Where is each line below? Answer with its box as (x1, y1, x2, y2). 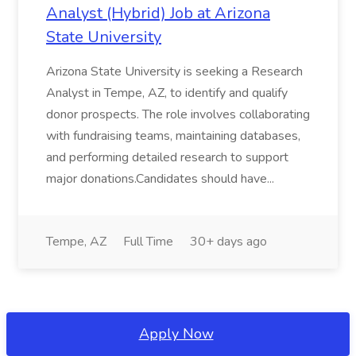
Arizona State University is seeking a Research (46, 63, 303, 80)
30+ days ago (190, 233, 267, 250)
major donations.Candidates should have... (46, 170, 277, 188)
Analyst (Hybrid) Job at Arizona (46, 2, 270, 24)
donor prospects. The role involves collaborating (46, 106, 310, 123)
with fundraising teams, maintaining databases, (46, 127, 300, 145)
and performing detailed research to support (46, 149, 288, 166)
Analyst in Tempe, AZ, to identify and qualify (46, 84, 288, 102)
